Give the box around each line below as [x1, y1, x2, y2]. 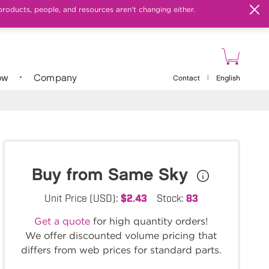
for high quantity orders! [90, 216, 208, 227]
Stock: [156, 192, 186, 204]
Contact [172, 75, 200, 82]
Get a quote [34, 216, 91, 227]
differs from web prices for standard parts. [20, 244, 222, 256]
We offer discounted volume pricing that [25, 230, 217, 241]
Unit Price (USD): [44, 192, 121, 204]
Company [33, 73, 77, 83]
